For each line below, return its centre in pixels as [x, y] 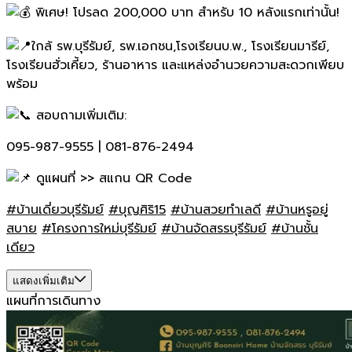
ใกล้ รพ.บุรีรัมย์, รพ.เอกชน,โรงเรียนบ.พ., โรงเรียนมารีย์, [180, 46]
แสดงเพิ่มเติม [44, 280]
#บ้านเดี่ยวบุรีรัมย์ [55, 209]
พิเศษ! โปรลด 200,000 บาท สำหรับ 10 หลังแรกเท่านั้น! [185, 12]
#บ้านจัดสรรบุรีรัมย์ [214, 228]
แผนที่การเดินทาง [53, 301]
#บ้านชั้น [295, 228]
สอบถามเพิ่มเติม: [79, 115]
